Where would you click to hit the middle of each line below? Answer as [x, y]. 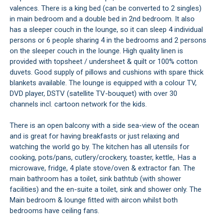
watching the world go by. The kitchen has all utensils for [100, 147]
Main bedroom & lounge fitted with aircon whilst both [94, 200]
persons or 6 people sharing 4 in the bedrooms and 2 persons [108, 40]
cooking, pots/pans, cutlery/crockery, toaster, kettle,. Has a [103, 158]
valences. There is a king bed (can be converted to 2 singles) [106, 8]
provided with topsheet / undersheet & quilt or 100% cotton [104, 62]
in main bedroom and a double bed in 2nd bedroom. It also [102, 19]
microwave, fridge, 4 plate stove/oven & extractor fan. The [102, 168]
